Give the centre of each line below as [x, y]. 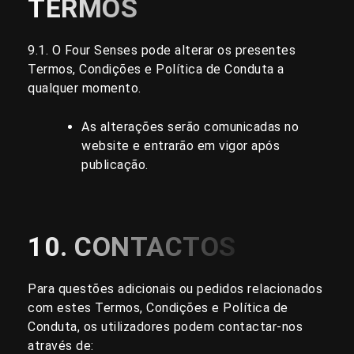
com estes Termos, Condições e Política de [158, 308]
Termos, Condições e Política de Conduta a [156, 69]
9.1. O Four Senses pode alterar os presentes [162, 50]
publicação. [115, 165]
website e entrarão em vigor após [181, 146]
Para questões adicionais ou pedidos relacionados [175, 289]
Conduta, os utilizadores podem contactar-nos [165, 327]
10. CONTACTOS [132, 247]
